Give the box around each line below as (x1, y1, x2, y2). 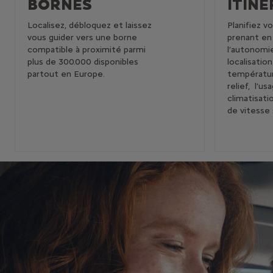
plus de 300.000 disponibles (27, 56, 138, 67)
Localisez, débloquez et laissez (27, 19, 152, 30)
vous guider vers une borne (27, 32, 137, 43)
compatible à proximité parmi (27, 44, 146, 55)
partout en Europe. (27, 68, 107, 79)
